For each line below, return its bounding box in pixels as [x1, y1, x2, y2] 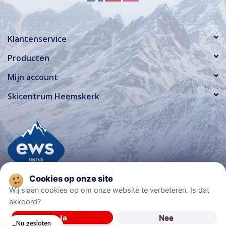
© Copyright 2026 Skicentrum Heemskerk [8, 202, 125, 211]
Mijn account [8, 71, 58, 83]
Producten [8, 52, 49, 64]
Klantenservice [8, 33, 67, 44]
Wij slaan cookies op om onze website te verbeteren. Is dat [9, 186, 209, 195]
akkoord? [9, 197, 41, 206]
